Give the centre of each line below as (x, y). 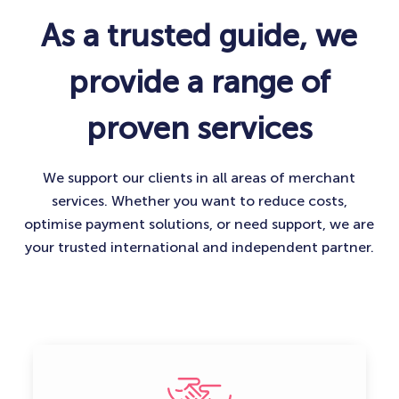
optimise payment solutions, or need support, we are (199, 224)
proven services (199, 128)
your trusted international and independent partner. (199, 247)
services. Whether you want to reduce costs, (199, 200)
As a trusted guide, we (199, 35)
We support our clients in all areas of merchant (199, 177)
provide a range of (199, 81)
